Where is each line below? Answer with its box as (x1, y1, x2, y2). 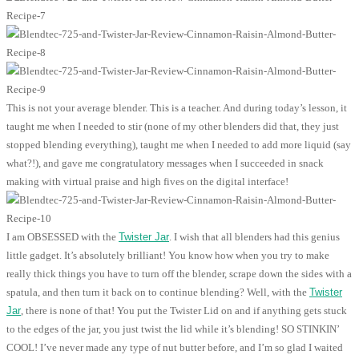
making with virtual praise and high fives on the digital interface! (6, 175, 288, 188)
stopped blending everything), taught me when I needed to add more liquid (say (6, 139, 351, 151)
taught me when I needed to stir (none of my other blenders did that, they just (6, 120, 339, 133)
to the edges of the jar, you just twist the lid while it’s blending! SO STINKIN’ (6, 323, 339, 336)
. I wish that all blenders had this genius (169, 231, 340, 244)
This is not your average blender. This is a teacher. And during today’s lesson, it (6, 102, 347, 115)
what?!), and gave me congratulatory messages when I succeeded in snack (6, 157, 324, 170)
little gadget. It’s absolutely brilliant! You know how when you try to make (6, 249, 329, 262)
